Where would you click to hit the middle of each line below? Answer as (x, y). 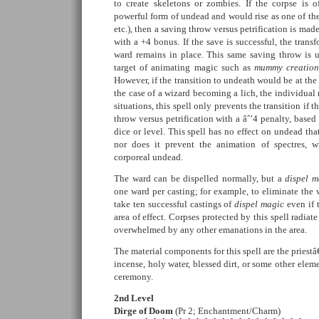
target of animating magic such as (184, 67)
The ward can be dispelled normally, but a (200, 178)
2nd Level (134, 298)
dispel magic (260, 204)
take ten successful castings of (174, 204)
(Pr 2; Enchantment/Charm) (227, 311)
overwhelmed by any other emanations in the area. (210, 230)
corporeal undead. (148, 157)
